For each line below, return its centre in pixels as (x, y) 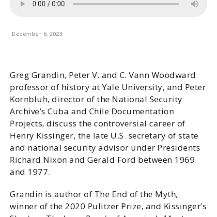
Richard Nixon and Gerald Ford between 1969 (102, 160)
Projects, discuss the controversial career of (98, 123)
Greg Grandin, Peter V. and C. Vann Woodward (103, 75)
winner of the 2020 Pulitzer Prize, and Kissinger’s (108, 206)
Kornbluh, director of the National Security (96, 99)
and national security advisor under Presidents (105, 147)
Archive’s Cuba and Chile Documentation (92, 111)
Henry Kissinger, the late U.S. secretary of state (104, 135)
